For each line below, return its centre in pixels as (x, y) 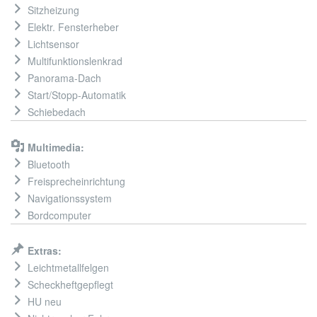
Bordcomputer (58, 215)
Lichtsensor (52, 44)
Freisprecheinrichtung (75, 181)
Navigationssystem (68, 198)
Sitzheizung (52, 10)
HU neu (43, 302)
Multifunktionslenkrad (74, 61)
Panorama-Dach (63, 78)
